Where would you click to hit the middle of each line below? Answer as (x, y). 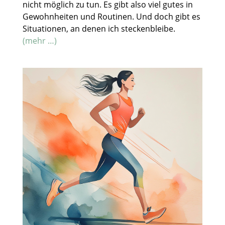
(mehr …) (39, 40)
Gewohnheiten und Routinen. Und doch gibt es (111, 16)
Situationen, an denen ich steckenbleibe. (99, 28)
